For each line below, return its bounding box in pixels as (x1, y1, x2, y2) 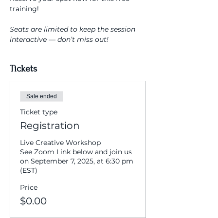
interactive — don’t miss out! (10, 35, 109, 44)
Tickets (10, 63, 37, 74)
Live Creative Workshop (20, 138, 101, 147)
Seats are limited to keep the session (10, 25, 137, 34)
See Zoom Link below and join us (20, 147, 132, 156)
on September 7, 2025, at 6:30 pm (20, 157, 133, 165)
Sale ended (26, 93, 57, 100)
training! (10, 4, 39, 13)
